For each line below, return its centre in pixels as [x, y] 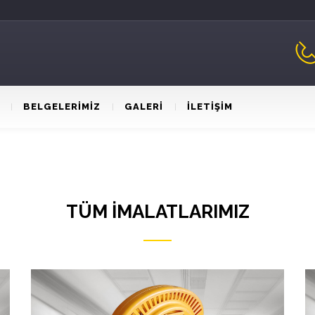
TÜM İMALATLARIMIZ [157, 212]
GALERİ [144, 107]
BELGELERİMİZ [62, 107]
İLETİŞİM [210, 107]
